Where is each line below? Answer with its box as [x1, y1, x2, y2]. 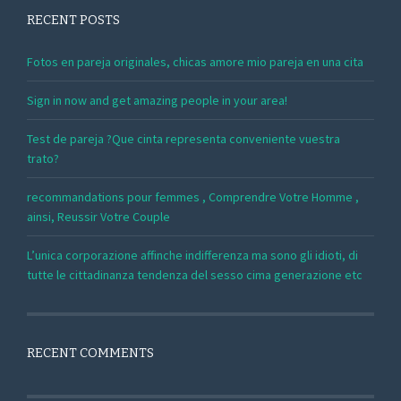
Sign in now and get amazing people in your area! [27, 91, 287, 108]
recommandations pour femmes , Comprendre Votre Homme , [27, 188, 359, 205]
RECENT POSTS [27, 12, 120, 28]
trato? [27, 149, 59, 166]
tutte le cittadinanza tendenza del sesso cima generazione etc [27, 266, 363, 283]
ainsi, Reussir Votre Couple [27, 208, 170, 225]
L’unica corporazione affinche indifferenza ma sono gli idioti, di [27, 246, 358, 263]
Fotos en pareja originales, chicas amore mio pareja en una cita [27, 53, 363, 70]
